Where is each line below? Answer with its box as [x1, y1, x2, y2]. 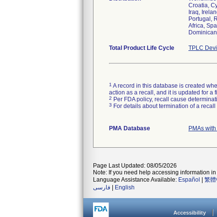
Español [178, 176, 200, 183]
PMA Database [109, 125, 150, 132]
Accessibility [173, 210, 206, 216]
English [115, 184, 135, 191]
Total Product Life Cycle [109, 45, 174, 51]
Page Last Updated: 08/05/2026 [93, 162, 177, 169]
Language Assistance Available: [93, 176, 178, 183]
